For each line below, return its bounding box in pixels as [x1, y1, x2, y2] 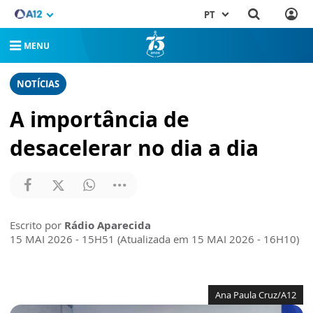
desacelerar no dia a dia [10, 133, 259, 162]
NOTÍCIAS [17, 78, 59, 90]
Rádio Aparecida [64, 218, 151, 232]
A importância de [10, 105, 189, 133]
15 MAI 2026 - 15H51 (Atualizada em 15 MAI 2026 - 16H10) [10, 232, 299, 246]
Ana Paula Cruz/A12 [215, 289, 296, 301]
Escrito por [10, 218, 64, 232]
